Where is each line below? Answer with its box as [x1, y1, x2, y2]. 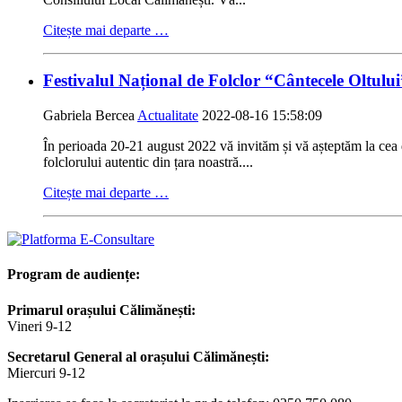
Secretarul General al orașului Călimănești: [7, 348, 269, 364]
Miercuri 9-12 [7, 364, 85, 380]
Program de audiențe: [7, 267, 140, 283]
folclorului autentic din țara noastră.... [43, 154, 253, 170]
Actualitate [137, 108, 198, 124]
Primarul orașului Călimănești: [7, 301, 196, 318]
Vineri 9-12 [7, 318, 72, 334]
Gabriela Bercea [43, 108, 137, 124]
